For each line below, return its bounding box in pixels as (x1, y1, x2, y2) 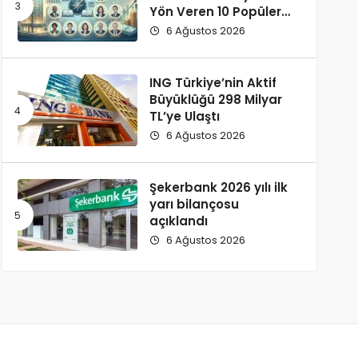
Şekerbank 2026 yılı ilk (149, 179, 288, 196)
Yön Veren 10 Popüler (149, 3, 281, 20)
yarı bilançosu (149, 196, 239, 213)
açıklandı (149, 213, 208, 229)
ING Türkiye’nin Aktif (149, 74, 276, 91)
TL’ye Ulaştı (149, 108, 220, 125)
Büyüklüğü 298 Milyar (149, 91, 282, 108)
